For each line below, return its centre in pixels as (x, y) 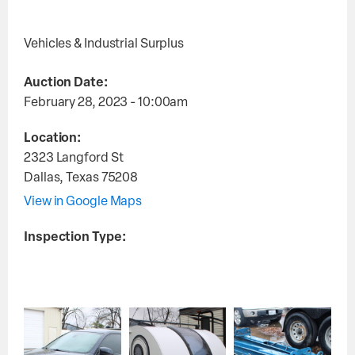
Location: (53, 139)
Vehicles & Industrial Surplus (104, 44)
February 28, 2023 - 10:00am (106, 103)
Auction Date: (66, 83)
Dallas (42, 178)
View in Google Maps (83, 202)
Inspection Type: (75, 238)
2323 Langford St (74, 158)
